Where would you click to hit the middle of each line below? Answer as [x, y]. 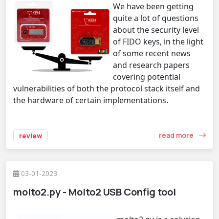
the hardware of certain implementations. [91, 100]
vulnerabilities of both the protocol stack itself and [107, 88]
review [31, 135]
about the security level [156, 30]
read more [177, 135]
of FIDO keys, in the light [158, 41]
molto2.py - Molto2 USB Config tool [95, 192]
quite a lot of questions [156, 18]
